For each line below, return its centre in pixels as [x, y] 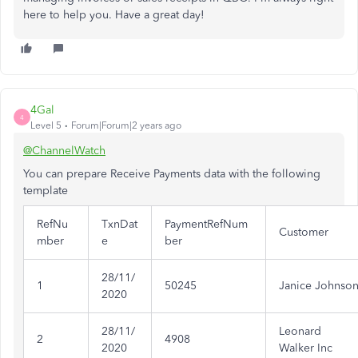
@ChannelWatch [64, 151]
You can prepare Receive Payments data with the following [172, 174]
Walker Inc [306, 348]
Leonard [300, 332]
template [46, 191]
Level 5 [46, 126]
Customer [304, 233]
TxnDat [119, 225]
